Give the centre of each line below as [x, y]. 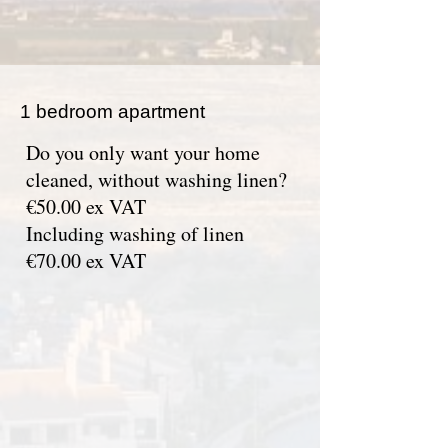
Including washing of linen [135, 233]
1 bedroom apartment [112, 111]
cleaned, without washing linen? [156, 179]
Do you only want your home [143, 152]
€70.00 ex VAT [86, 260]
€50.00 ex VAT [86, 206]
